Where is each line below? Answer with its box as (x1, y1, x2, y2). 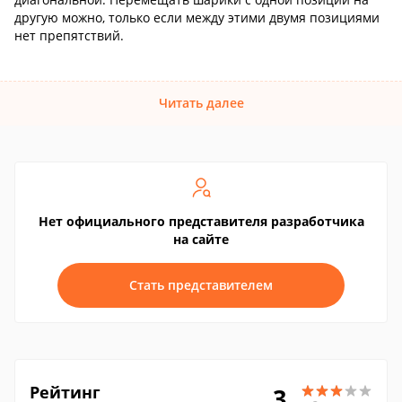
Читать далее (158, 94, 244, 111)
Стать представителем (129, 276, 273, 293)
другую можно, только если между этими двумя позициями (14, 9, 380, 26)
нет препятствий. (14, 27, 124, 44)
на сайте (173, 231, 229, 248)
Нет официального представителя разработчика (38, 213, 364, 230)
